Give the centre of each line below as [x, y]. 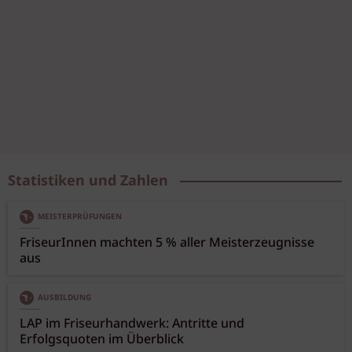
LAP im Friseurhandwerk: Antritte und [132, 324]
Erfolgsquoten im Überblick [102, 339]
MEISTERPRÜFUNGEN [80, 216]
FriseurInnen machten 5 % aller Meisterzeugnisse [167, 243]
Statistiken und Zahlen [88, 181]
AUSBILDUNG [64, 297]
